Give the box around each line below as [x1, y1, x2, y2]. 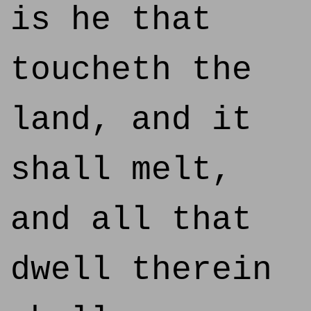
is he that [10, 1, 212, 39]
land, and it [10, 101, 252, 139]
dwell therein [10, 251, 272, 289]
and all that [10, 201, 252, 239]
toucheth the [10, 51, 252, 89]
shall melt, [10, 151, 232, 189]
